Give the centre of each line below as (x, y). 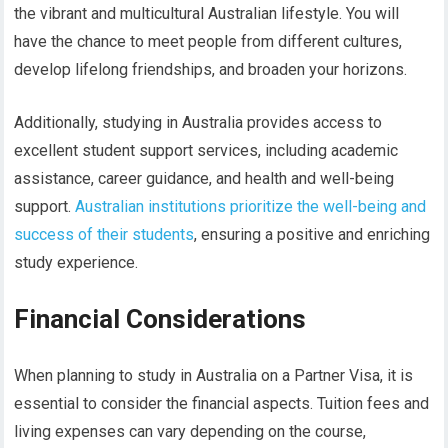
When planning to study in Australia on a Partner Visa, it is (214, 376)
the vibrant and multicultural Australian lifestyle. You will (207, 14)
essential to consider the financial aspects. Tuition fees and (222, 404)
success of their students (104, 235)
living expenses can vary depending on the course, (190, 432)
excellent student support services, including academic (206, 151)
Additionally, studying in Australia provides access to (198, 123)
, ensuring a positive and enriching (312, 235)
